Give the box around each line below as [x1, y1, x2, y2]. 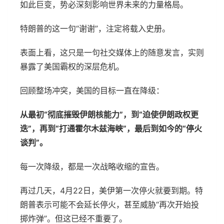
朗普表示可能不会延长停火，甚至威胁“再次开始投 [20, 199, 199, 209]
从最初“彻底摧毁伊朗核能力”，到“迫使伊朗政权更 [20, 109, 198, 119]
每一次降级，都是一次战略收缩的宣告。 [20, 161, 164, 171]
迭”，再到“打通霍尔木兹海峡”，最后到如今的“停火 [20, 123, 202, 133]
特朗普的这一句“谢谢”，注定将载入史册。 [20, 23, 170, 33]
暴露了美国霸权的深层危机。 [20, 61, 124, 71]
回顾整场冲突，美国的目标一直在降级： [20, 85, 164, 95]
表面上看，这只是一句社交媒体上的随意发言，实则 [20, 47, 204, 57]
